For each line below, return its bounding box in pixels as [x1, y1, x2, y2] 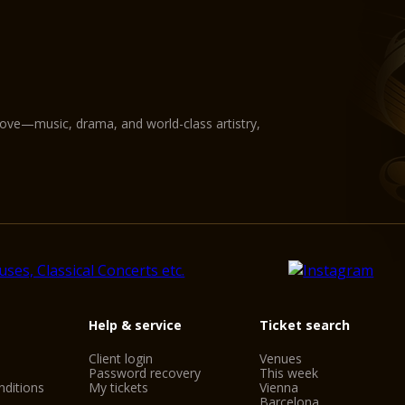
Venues [259, 350, 303, 367]
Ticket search [259, 316, 351, 334]
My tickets [88, 379, 148, 396]
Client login [88, 350, 153, 367]
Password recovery [88, 364, 201, 381]
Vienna [259, 379, 299, 396]
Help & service [88, 316, 182, 334]
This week [259, 364, 319, 381]
